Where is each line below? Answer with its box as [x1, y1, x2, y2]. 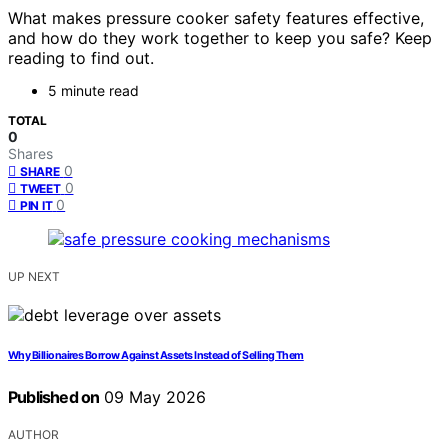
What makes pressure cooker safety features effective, [8, 8, 424, 29]
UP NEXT [8, 269, 60, 285]
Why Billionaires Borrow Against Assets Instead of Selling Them [8, 349, 304, 363]
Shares [8, 145, 53, 163]
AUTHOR [8, 427, 59, 443]
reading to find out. [8, 48, 154, 69]
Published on [8, 387, 100, 408]
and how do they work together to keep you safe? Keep [8, 28, 432, 49]
